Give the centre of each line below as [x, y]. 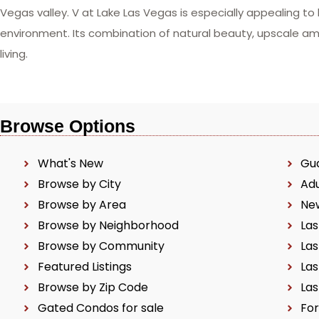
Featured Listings [84, 267]
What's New [70, 163]
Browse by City [79, 184]
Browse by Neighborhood [108, 225]
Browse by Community [101, 246]
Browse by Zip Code [93, 287]
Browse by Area [82, 205]
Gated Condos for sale [102, 308]
